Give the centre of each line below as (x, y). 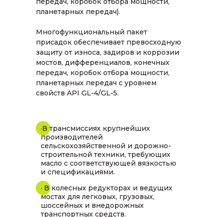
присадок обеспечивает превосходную (108, 42)
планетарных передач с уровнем (96, 83)
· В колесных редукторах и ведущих (107, 188)
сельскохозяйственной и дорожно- (106, 146)
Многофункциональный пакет (92, 32)
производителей (72, 137)
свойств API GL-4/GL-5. (77, 93)
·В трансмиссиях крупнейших (95, 128)
